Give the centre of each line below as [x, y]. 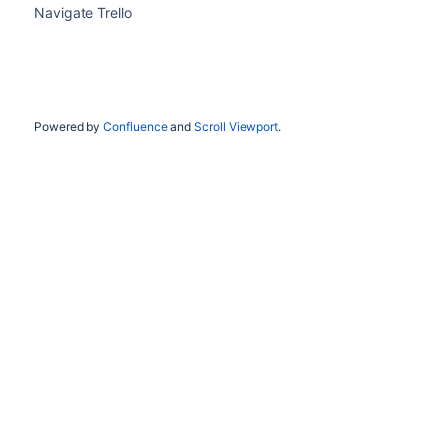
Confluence [135, 126]
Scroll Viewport [236, 126]
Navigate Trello [82, 12]
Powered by [68, 126]
